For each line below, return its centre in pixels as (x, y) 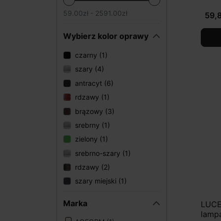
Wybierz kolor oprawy (106, 36)
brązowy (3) (95, 111)
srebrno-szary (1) (103, 153)
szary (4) (90, 69)
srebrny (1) (92, 125)
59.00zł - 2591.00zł (95, 13)
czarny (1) (91, 55)
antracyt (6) (94, 83)
